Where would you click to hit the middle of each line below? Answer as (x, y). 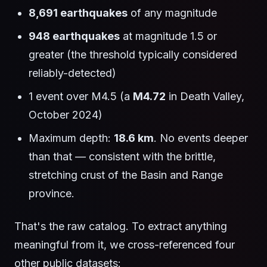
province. (52, 194)
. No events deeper (201, 138)
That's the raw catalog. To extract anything (121, 226)
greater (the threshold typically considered (133, 55)
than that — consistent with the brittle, (122, 157)
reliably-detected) (72, 73)
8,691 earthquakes (78, 13)
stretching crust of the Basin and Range (126, 175)
